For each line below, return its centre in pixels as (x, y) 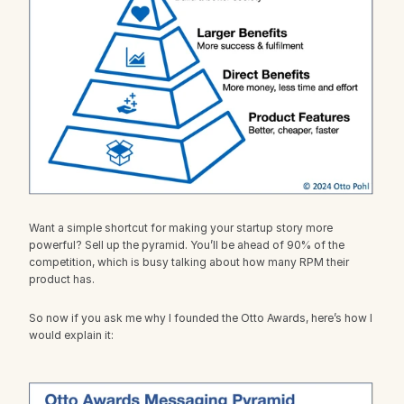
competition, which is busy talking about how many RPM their (189, 262)
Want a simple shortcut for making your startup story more (181, 227)
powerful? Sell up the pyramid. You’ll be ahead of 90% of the (187, 244)
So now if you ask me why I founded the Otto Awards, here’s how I (201, 317)
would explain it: (71, 335)
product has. (62, 279)
